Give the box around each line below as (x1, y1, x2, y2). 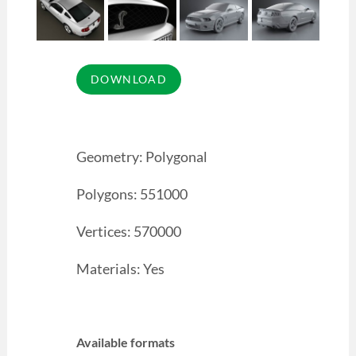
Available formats (75, 334, 175, 350)
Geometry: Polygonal (75, 148, 207, 166)
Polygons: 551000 (75, 185, 188, 203)
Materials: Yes (75, 259, 164, 277)
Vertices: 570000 (75, 222, 181, 241)
